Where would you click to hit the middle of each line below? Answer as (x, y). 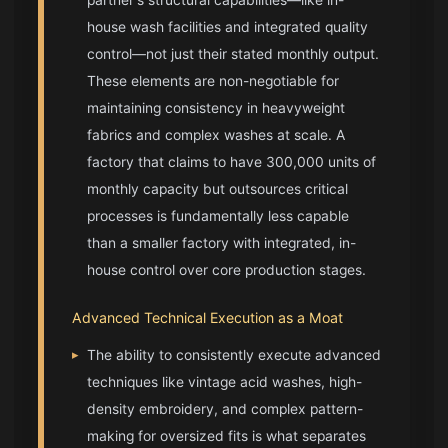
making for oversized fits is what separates (227, 435)
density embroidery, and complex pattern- (225, 408)
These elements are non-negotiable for (213, 80)
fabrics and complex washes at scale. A (216, 134)
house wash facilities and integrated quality (228, 26)
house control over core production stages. (227, 269)
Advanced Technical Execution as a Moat (208, 317)
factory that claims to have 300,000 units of (232, 161)
